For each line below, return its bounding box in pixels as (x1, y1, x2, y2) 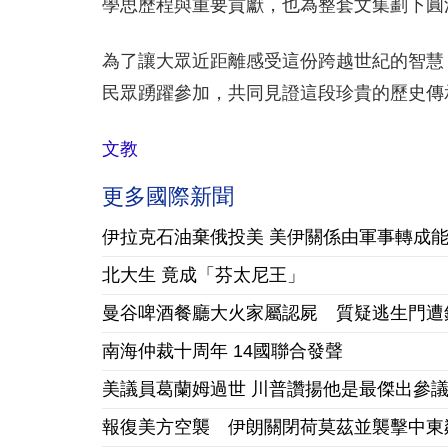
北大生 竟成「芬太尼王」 (102, 265, 305, 285)
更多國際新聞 (102, 184, 234, 209)
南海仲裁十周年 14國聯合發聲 (102, 341, 343, 361)
